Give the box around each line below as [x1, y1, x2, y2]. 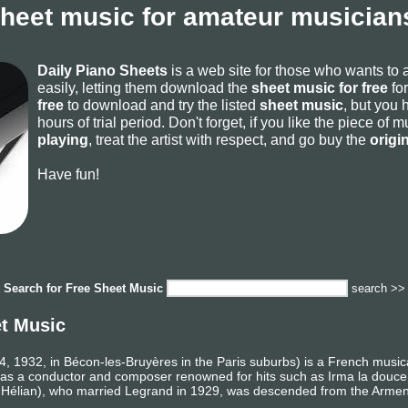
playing [37, 131, 88, 148]
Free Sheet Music [66, 281, 163, 295]
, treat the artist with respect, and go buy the [88, 131, 370, 148]
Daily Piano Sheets [37, 62, 168, 78]
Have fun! [37, 166, 99, 182]
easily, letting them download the [37, 79, 251, 96]
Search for [4, 281, 66, 295]
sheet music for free [251, 79, 388, 96]
